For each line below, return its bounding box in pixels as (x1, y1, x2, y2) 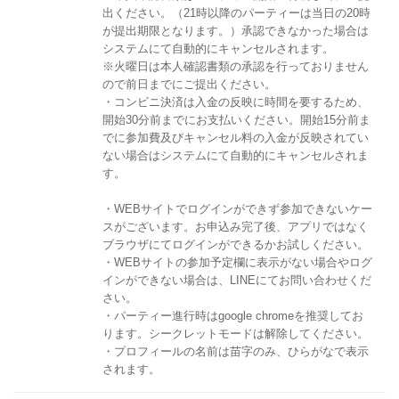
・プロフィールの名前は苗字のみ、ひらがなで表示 (102, 344, 369, 358)
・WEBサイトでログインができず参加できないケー (102, 201, 372, 216)
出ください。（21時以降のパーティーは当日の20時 (102, 5, 370, 20)
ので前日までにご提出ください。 (102, 77, 276, 91)
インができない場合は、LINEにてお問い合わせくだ (102, 273, 371, 287)
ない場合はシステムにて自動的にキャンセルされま (102, 148, 369, 162)
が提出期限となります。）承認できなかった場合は (102, 23, 369, 37)
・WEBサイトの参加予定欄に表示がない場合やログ (102, 255, 372, 269)
